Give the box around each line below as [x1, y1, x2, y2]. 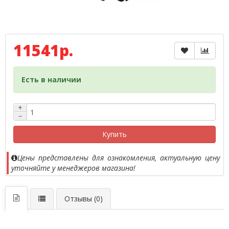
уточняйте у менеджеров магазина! [11, 163, 135, 173]
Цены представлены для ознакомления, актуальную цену [17, 153, 220, 163]
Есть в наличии [21, 75, 81, 84]
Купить [102, 129, 127, 139]
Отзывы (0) [64, 194, 103, 203]
